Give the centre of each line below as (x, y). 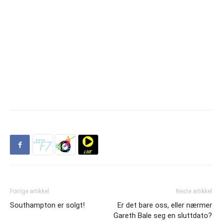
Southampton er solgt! (47, 205)
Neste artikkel (194, 191)
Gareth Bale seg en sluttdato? (163, 216)
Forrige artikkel (29, 191)
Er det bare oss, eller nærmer (165, 205)
